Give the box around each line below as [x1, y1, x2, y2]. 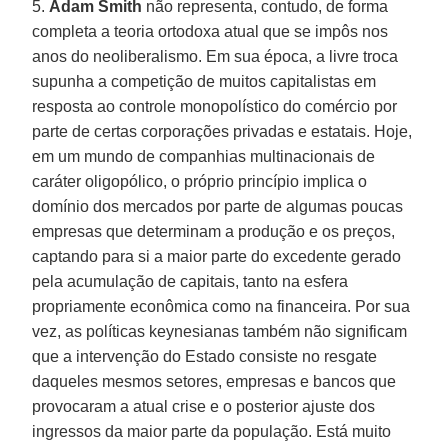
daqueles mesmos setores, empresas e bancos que [32, 372, 397, 390]
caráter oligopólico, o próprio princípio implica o [32, 172, 368, 190]
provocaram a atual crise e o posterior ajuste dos [32, 397, 376, 415]
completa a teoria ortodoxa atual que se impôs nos [32, 22, 389, 40]
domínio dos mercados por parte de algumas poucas [32, 197, 404, 215]
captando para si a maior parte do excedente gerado [32, 247, 402, 265]
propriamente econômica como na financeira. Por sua [32, 297, 411, 315]
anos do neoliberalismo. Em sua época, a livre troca [32, 47, 399, 65]
